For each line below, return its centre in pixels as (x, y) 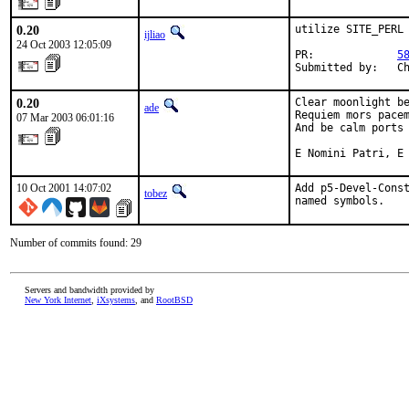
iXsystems (116, 300)
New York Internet (58, 300)
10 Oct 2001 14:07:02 (64, 188)
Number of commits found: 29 (76, 243)
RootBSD (174, 300)
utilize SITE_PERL (349, 29)
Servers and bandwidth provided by (89, 290)
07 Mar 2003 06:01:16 (65, 118)
